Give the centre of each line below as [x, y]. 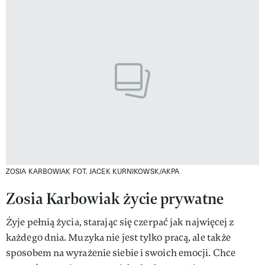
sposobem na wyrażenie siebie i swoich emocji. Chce [121, 253]
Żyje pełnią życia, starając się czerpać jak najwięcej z [120, 222]
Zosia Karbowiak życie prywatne [115, 199]
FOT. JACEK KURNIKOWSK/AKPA [126, 171]
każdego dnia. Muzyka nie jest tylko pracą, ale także [119, 238]
